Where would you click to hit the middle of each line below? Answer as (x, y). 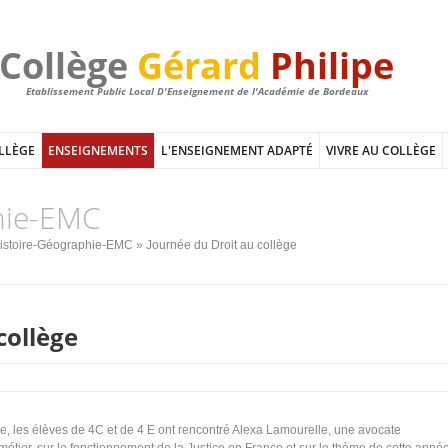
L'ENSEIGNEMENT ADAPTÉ (237, 150)
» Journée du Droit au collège (215, 245)
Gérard (199, 65)
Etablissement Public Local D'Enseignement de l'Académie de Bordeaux (196, 91)
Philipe (332, 65)
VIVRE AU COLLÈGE (381, 150)
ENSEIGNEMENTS (98, 150)
